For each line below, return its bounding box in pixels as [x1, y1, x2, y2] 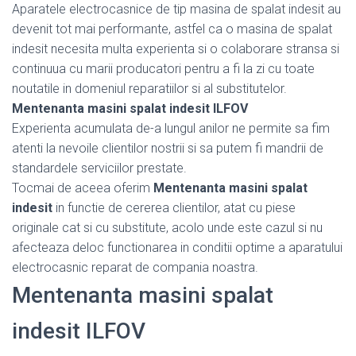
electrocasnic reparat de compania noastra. [12, 259, 258, 275]
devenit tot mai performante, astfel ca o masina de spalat [12, 21, 332, 37]
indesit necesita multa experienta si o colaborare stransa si [12, 41, 339, 56]
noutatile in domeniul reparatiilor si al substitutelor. [12, 80, 287, 96]
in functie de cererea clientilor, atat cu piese [52, 199, 296, 215]
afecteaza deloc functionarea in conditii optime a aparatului [12, 239, 342, 255]
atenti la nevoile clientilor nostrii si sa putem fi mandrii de [12, 140, 323, 156]
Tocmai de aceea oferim [12, 180, 153, 195]
